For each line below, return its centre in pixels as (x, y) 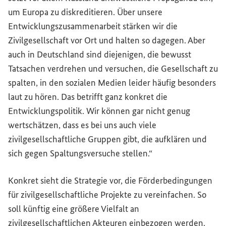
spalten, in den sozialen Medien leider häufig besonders (112, 83)
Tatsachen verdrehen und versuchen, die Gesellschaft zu (113, 69)
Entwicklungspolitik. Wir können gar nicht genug (99, 111)
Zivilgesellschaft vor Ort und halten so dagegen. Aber (107, 40)
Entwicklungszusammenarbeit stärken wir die (93, 26)
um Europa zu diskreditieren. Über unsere (85, 12)
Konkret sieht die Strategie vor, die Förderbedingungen (110, 181)
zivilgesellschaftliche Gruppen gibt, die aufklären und (107, 139)
